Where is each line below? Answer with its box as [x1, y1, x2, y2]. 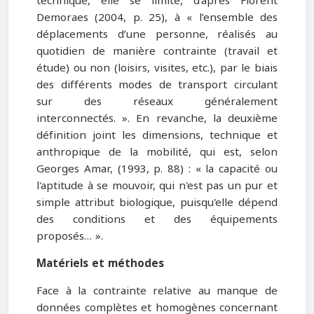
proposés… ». [36, 226, 103, 246]
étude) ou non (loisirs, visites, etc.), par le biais [36, 57, 278, 78]
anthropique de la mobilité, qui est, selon [36, 142, 278, 162]
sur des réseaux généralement [36, 91, 278, 111]
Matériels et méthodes [36, 253, 168, 273]
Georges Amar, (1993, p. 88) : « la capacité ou [36, 158, 278, 179]
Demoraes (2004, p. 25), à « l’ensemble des [36, 7, 278, 27]
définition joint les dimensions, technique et [36, 125, 278, 145]
